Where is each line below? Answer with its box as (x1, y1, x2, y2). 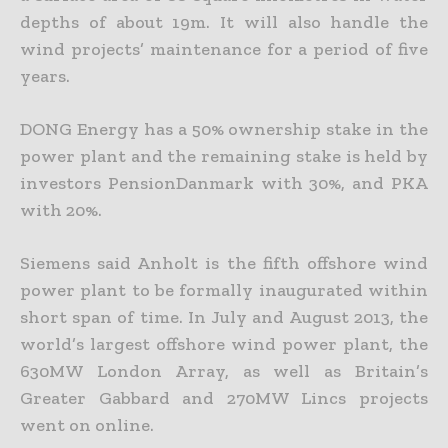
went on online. (20, 413, 154, 436)
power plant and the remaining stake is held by (20, 144, 428, 167)
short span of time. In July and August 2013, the (20, 305, 428, 328)
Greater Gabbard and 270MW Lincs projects (20, 386, 428, 409)
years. (20, 64, 70, 87)
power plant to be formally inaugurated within (20, 278, 428, 301)
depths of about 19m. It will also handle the (20, 10, 428, 33)
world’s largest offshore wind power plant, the (20, 332, 428, 355)
